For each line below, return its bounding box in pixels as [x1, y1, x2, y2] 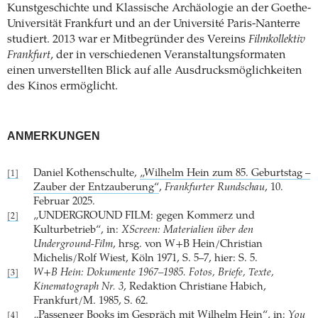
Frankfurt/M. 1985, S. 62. [33, 295, 148, 307]
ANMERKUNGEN [7, 129, 100, 142]
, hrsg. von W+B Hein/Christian [113, 238, 263, 250]
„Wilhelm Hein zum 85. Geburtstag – [140, 168, 310, 179]
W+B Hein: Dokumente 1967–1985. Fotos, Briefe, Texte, [33, 267, 274, 278]
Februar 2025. [33, 196, 95, 207]
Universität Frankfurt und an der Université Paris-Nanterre [7, 18, 300, 30]
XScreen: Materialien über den [121, 224, 253, 236]
